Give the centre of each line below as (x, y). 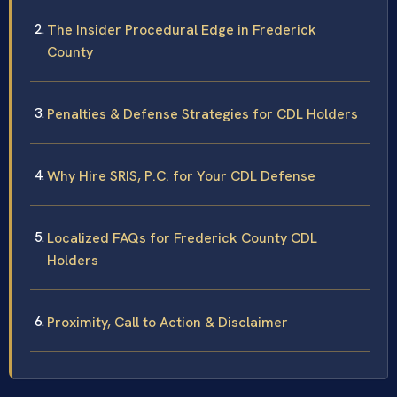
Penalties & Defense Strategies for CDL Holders (202, 113)
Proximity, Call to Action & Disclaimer (167, 322)
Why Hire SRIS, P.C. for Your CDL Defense (181, 175)
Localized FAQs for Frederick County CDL (182, 237)
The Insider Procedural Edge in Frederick (182, 29)
